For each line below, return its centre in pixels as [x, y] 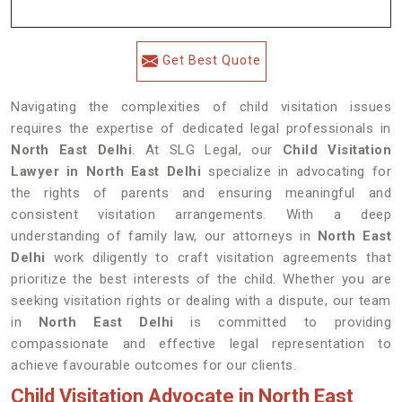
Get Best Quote [211, 60]
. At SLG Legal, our [207, 150]
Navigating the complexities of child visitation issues [201, 107]
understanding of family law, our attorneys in [164, 236]
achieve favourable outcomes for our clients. [153, 365]
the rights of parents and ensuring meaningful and [201, 193]
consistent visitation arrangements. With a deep [201, 214]
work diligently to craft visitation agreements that [218, 258]
